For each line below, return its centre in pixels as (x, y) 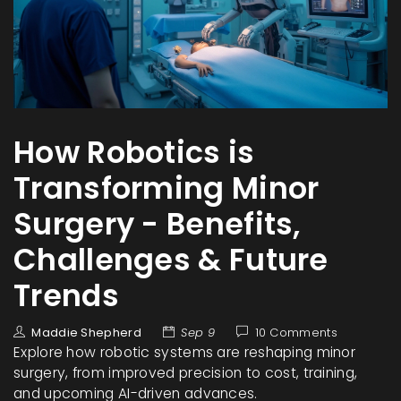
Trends (66, 296)
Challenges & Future (171, 260)
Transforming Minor (166, 189)
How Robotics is (134, 153)
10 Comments (296, 333)
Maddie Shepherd (86, 333)
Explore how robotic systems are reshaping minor (185, 353)
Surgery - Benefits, (158, 225)
